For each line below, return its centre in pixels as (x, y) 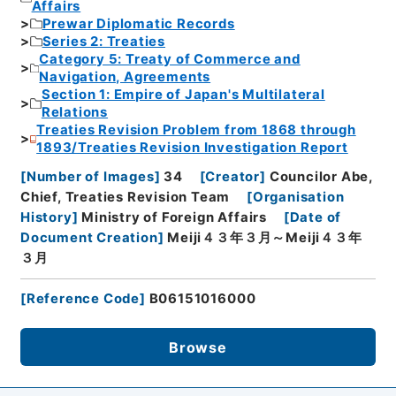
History (46, 217)
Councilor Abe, (321, 176)
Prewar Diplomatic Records (138, 24)
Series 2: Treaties (104, 42)
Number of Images (90, 176)
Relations (75, 113)
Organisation (298, 197)
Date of (316, 217)
